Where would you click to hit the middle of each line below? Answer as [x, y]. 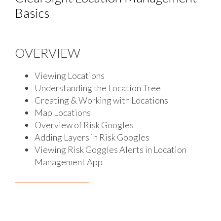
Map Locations [63, 112]
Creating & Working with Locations [101, 100]
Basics [32, 13]
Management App [69, 162]
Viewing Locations [70, 75]
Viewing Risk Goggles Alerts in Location [110, 149]
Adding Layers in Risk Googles [92, 137]
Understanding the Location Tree [98, 88]
